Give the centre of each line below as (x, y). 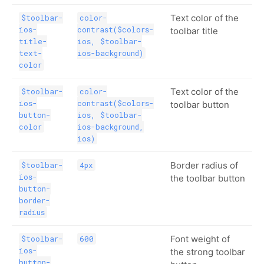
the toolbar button (208, 178)
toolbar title (194, 31)
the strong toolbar (208, 252)
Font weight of (200, 239)
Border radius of (204, 165)
